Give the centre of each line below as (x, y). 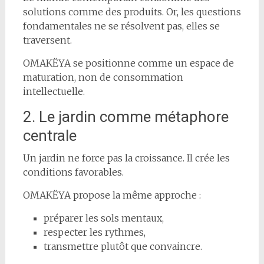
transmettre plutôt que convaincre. (123, 246)
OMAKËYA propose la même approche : (112, 195)
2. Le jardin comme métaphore (126, 116)
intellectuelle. (54, 91)
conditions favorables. (73, 172)
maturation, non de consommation (103, 77)
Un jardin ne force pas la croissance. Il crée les (126, 158)
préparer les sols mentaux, (103, 218)
